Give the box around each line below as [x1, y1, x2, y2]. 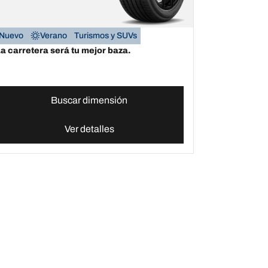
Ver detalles [64, 123, 114, 134]
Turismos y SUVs [74, 31, 137, 40]
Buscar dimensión [51, 95, 128, 105]
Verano [39, 31, 67, 40]
